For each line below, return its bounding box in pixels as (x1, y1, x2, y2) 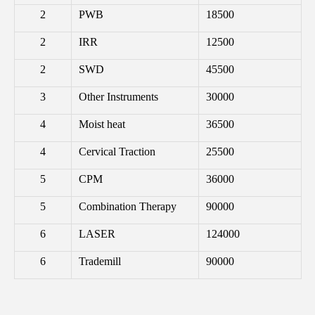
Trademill (78, 255, 121, 267)
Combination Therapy (78, 200, 176, 212)
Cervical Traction (78, 145, 155, 157)
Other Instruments (78, 90, 158, 103)
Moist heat (78, 117, 125, 130)
